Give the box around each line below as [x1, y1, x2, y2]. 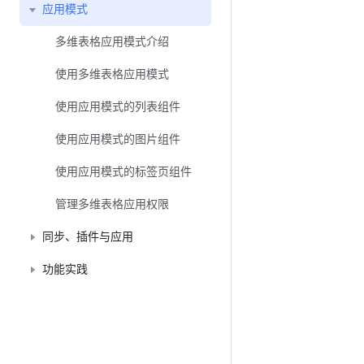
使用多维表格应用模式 [55, 66, 169, 83]
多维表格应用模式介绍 [55, 33, 169, 50]
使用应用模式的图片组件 [55, 131, 180, 148]
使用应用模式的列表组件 [55, 98, 180, 115]
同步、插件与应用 [42, 228, 133, 245]
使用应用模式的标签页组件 [55, 163, 192, 180]
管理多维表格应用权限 [55, 196, 169, 213]
